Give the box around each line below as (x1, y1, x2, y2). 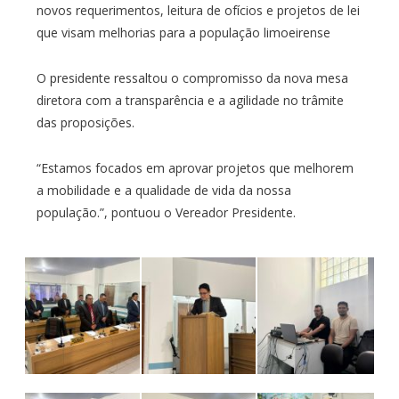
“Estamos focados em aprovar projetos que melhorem (36, 159, 354, 177)
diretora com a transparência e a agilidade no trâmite (36, 92, 344, 110)
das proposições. (36, 114, 134, 132)
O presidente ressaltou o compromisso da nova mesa (36, 69, 348, 87)
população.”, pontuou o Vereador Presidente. (36, 204, 296, 222)
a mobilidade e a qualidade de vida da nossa (36, 182, 291, 199)
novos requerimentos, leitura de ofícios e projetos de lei (36, 2, 360, 20)
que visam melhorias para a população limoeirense (36, 24, 330, 42)
